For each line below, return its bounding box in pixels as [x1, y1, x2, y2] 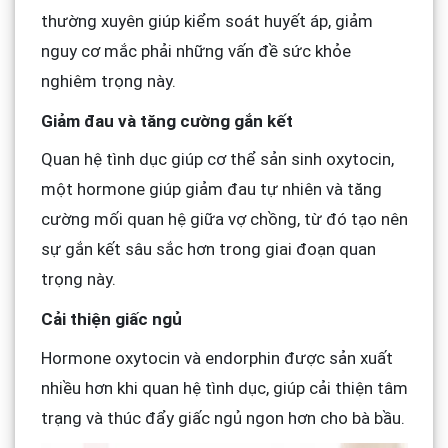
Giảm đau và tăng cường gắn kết [40, 110, 293, 131]
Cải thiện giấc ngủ [40, 309, 182, 330]
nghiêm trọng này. [40, 70, 176, 91]
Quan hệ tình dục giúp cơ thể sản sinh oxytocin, [40, 149, 394, 170]
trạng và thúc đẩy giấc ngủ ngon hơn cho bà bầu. [40, 407, 405, 428]
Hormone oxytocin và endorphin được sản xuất [40, 347, 393, 368]
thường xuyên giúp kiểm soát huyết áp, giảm [40, 10, 373, 31]
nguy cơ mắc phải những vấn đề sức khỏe [40, 40, 351, 61]
